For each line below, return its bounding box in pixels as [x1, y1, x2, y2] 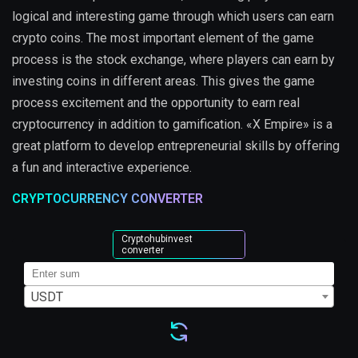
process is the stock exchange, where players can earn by [12, 51, 335, 67]
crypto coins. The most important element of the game [12, 30, 314, 46]
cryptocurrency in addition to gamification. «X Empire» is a [12, 116, 332, 132]
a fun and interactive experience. [12, 159, 192, 175]
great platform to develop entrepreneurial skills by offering [12, 137, 340, 153]
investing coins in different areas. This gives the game [12, 73, 315, 89]
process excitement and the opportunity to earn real [12, 94, 300, 110]
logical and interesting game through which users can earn [12, 8, 334, 24]
